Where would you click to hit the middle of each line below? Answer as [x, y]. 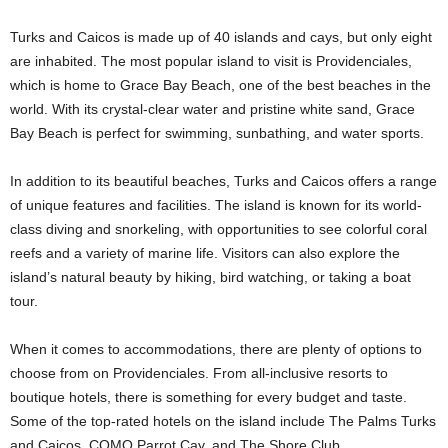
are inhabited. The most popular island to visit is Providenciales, [211, 61]
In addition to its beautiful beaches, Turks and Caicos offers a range [223, 181]
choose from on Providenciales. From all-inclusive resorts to [199, 373]
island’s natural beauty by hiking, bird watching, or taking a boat [210, 277]
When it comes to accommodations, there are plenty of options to [216, 349]
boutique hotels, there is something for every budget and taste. [208, 397]
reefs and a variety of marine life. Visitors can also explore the [205, 253]
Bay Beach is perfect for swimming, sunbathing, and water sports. [217, 133]
